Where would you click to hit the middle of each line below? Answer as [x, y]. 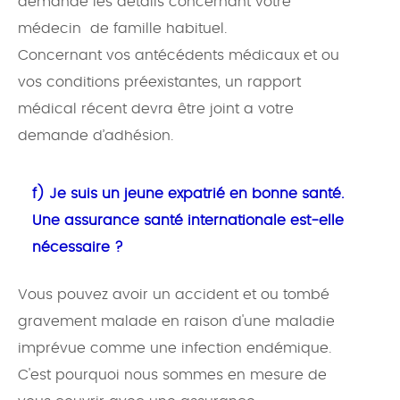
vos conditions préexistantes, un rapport [159, 83]
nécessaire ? [78, 248]
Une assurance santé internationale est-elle [188, 221]
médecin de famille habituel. [122, 29]
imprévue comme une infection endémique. [175, 349]
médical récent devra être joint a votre [156, 109]
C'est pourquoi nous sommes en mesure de [172, 375]
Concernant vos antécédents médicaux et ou [179, 56]
